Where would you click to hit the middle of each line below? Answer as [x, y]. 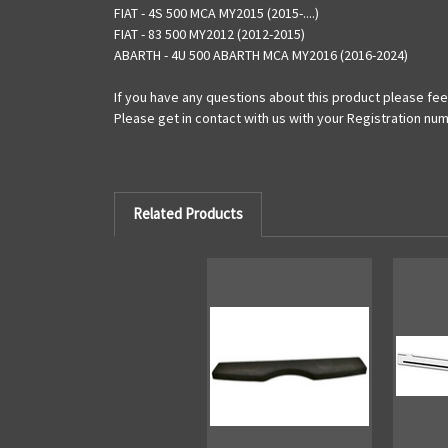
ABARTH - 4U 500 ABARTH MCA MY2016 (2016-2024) [261, 54]
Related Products [187, 214]
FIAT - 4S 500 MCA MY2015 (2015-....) [216, 12]
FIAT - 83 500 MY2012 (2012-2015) [209, 33]
